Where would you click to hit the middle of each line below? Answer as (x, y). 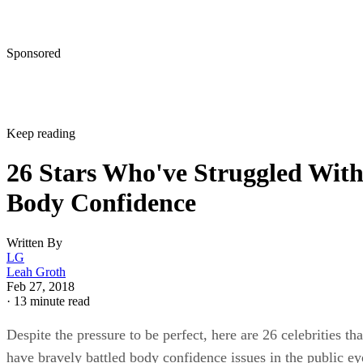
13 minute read (52, 301)
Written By (34, 242)
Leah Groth (36, 271)
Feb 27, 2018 (41, 286)
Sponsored (34, 53)
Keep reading (41, 133)
